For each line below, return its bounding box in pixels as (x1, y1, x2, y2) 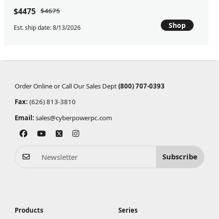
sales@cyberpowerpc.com (36, 113, 112, 122)
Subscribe (162, 152, 198, 162)
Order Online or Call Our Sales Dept (15, 82, 119, 91)
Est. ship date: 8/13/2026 (13, 23, 81, 32)
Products (15, 205, 44, 215)
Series (118, 205, 138, 215)
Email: (15, 113, 35, 122)
